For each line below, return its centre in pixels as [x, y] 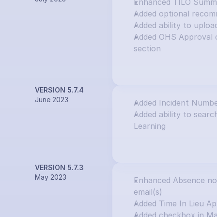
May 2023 [51, 177]
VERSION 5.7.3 [59, 167]
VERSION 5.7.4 [59, 90]
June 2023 [52, 100]
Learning [150, 126]
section [147, 48]
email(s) [148, 192]
